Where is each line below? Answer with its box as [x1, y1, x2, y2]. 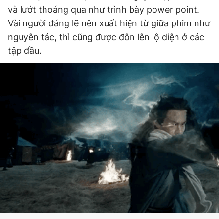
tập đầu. [8, 45, 42, 56]
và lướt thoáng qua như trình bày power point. [8, 4, 199, 15]
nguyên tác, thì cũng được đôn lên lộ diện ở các [8, 32, 204, 42]
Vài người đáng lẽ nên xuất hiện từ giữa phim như [8, 18, 210, 28]
